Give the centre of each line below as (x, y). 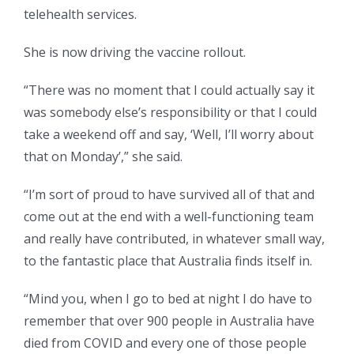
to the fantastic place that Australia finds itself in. (168, 261)
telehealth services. (80, 15)
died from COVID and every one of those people (165, 343)
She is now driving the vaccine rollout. (135, 53)
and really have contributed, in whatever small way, (174, 239)
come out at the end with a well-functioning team (169, 217)
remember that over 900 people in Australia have (169, 321)
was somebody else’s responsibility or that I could (170, 113)
